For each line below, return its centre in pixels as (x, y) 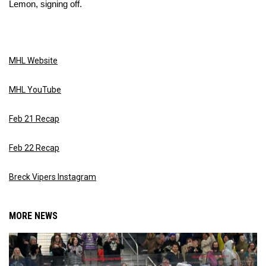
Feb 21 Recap (34, 119)
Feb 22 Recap (34, 148)
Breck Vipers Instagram (53, 177)
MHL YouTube (35, 90)
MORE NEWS (33, 216)
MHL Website (33, 61)
